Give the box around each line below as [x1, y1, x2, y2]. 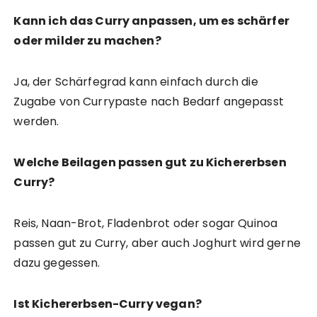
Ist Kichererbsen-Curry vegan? [13, 296, 202, 313]
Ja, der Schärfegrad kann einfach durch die [13, 74, 258, 91]
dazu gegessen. [13, 255, 100, 272]
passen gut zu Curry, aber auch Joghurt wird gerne [13, 235, 301, 252]
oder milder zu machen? [13, 33, 161, 50]
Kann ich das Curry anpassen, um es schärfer [13, 13, 289, 30]
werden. [13, 113, 59, 130]
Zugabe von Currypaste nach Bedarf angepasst [13, 93, 284, 110]
